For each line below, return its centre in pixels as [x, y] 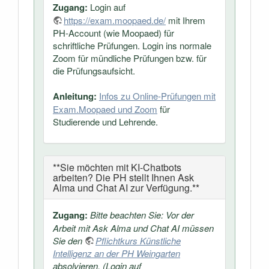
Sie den [69, 240]
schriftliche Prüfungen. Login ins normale [132, 45]
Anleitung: [75, 96]
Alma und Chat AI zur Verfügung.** [126, 187]
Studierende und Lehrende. [105, 121]
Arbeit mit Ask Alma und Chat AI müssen [133, 228]
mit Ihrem [186, 20]
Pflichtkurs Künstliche [138, 240]
